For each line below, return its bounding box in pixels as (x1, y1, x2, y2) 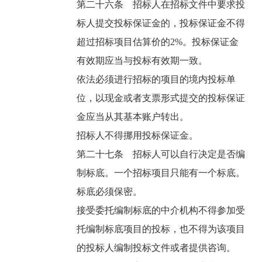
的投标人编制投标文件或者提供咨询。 (77, 243, 239, 253)
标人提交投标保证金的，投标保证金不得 (77, 18, 246, 29)
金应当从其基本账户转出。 (77, 112, 192, 122)
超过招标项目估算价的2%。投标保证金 (77, 37, 239, 47)
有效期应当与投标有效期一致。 (77, 56, 211, 66)
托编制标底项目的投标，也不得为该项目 (77, 224, 246, 235)
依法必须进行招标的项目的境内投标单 (77, 74, 236, 85)
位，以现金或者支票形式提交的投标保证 (77, 93, 246, 104)
